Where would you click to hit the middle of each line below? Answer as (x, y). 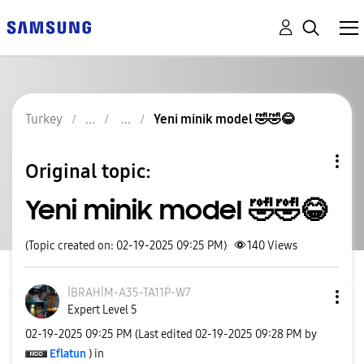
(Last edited (165, 334)
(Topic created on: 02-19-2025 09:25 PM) (126, 246)
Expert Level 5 (102, 310)
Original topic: (88, 171)
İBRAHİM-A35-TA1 (113, 293)
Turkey (44, 119)
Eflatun (68, 353)
